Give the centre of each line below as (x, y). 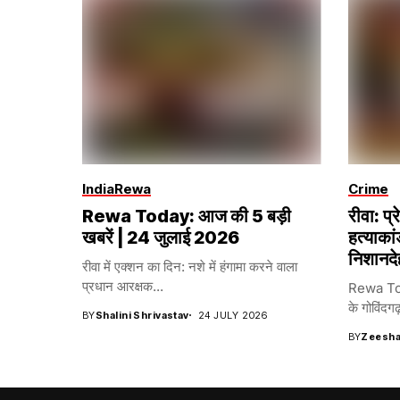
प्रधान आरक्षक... (123, 286)
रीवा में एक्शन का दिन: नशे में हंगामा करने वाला (190, 266)
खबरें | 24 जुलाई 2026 (161, 237)
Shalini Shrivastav (142, 315)
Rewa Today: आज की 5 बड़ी (187, 216)
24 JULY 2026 (233, 315)
